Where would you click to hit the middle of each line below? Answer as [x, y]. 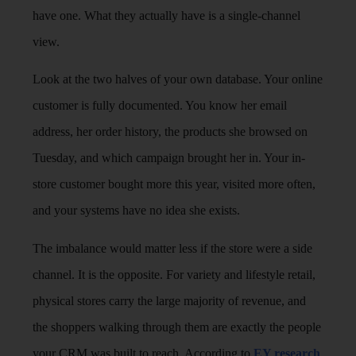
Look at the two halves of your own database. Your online [178, 79]
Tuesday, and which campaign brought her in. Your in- [169, 158]
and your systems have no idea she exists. [137, 211]
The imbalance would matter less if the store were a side [173, 248]
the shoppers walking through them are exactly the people [177, 327]
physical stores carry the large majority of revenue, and [170, 300]
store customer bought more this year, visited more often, [174, 184]
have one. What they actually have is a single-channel [167, 16]
